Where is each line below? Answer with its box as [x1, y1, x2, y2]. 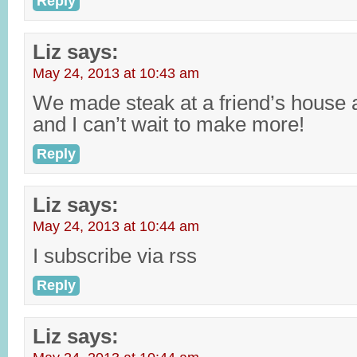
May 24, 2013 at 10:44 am [33, 218, 199, 234]
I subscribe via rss [33, 245, 197, 267]
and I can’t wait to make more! [33, 113, 304, 135]
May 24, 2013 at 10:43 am [33, 65, 199, 81]
